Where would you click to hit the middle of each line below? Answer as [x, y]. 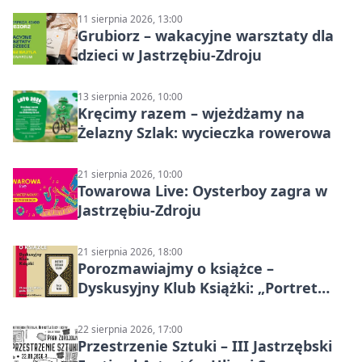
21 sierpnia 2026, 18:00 [130, 252]
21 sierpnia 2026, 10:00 [130, 175]
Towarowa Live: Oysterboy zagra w [202, 191]
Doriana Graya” [133, 307]
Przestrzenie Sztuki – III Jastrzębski [205, 346]
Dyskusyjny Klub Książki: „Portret [198, 288]
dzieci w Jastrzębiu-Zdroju [170, 55]
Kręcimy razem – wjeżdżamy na [191, 114]
